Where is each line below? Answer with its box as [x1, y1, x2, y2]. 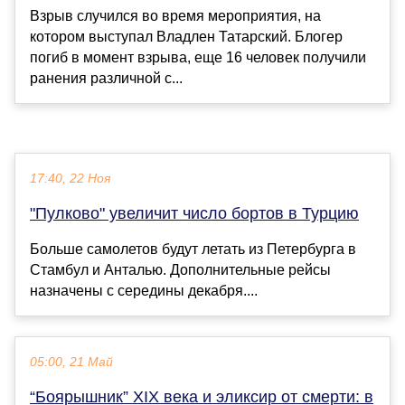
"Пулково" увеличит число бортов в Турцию [30, 204, 359, 223]
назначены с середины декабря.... [30, 283, 258, 299]
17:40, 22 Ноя [30, 172, 110, 186]
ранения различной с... [30, 71, 183, 87]
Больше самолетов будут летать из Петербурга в [30, 241, 356, 258]
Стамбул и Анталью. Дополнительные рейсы [30, 262, 331, 278]
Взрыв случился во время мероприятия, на [30, 8, 321, 24]
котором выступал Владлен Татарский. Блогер [30, 29, 343, 45]
